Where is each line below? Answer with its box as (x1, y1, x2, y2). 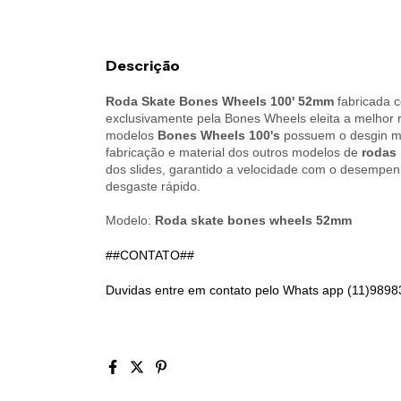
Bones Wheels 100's (158, 127, 280, 142)
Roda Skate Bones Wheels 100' (106, 93, 298, 108)
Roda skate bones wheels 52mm (155, 212, 352, 227)
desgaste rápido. (106, 178, 200, 193)
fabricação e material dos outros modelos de (106, 144, 362, 159)
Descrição (106, 55, 180, 74)
